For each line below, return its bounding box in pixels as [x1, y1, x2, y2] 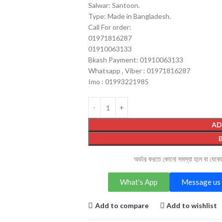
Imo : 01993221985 [88, 77, 149, 86]
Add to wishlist [166, 201, 218, 210]
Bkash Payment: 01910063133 [88, 55, 183, 64]
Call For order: [88, 23, 131, 31]
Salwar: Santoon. [88, 1, 140, 9]
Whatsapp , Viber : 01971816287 [88, 66, 190, 75]
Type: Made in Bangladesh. [88, 12, 171, 20]
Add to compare [95, 201, 149, 210]
